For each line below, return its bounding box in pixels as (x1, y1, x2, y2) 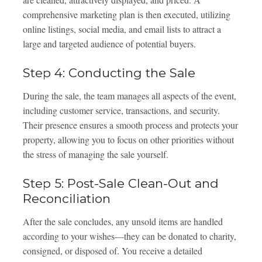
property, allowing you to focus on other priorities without (22, 133, 234, 146)
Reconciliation (22, 191, 111, 206)
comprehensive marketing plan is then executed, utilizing (22, 8, 230, 21)
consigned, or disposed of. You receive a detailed (22, 244, 202, 257)
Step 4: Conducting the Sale (22, 65, 195, 81)
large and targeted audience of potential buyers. (22, 37, 196, 50)
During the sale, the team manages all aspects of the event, (22, 89, 236, 102)
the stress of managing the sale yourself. (22, 148, 168, 161)
